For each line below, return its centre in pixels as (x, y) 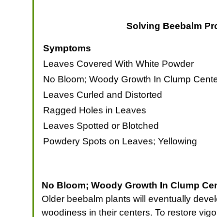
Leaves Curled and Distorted (103, 94)
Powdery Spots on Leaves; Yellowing (120, 141)
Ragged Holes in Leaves (95, 110)
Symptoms (67, 48)
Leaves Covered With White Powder (119, 63)
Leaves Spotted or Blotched (101, 125)
